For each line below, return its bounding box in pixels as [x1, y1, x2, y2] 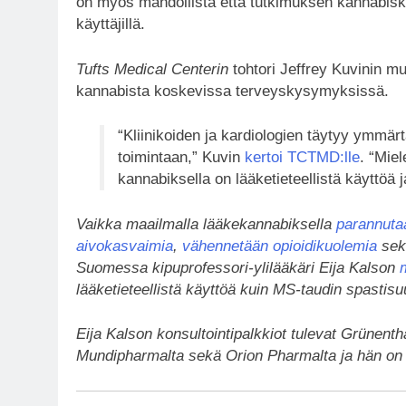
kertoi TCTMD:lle [244, 149, 360, 167]
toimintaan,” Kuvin [117, 149, 245, 167]
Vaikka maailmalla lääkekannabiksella [76, 215, 336, 233]
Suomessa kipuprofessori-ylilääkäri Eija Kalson [76, 258, 400, 276]
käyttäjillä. [76, 15, 145, 34]
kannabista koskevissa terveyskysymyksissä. [76, 82, 389, 100]
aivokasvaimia [76, 237, 173, 255]
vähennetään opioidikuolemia [182, 237, 377, 255]
